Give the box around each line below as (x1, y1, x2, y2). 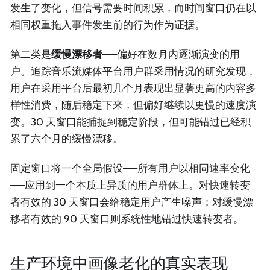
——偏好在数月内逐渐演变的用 (102, 48, 240, 60)
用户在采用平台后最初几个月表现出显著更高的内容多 (10, 81, 256, 94)
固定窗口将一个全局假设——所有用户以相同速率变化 (10, 162, 250, 175)
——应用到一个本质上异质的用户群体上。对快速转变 (10, 179, 250, 192)
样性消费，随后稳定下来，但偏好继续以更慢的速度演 (10, 98, 256, 111)
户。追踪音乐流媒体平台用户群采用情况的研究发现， (10, 64, 256, 77)
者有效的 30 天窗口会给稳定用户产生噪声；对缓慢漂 (10, 196, 253, 209)
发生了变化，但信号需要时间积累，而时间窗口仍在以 (10, 1, 256, 14)
